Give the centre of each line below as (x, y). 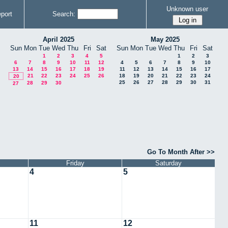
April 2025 (59, 39)
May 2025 (165, 39)
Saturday (168, 163)
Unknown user (187, 9)
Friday (75, 163)
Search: (64, 14)
